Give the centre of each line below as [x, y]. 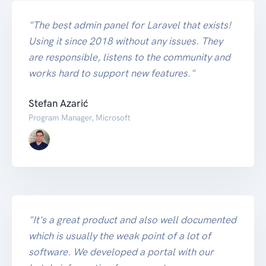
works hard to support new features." [112, 73]
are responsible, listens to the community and [129, 57]
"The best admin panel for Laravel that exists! [130, 25]
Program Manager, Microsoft [80, 117]
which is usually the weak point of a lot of [120, 235]
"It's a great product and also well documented [132, 219]
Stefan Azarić [58, 103]
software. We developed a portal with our [121, 251]
